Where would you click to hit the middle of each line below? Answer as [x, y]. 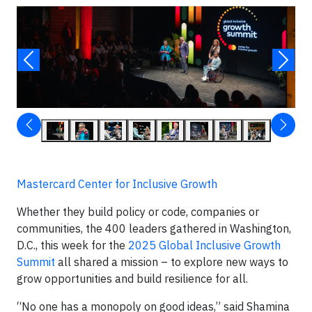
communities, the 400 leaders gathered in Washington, [154, 228]
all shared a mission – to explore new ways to [172, 262]
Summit [36, 262]
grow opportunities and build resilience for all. [132, 278]
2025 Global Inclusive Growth [204, 245]
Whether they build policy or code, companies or [138, 211]
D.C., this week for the [72, 245]
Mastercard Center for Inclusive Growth [117, 184]
